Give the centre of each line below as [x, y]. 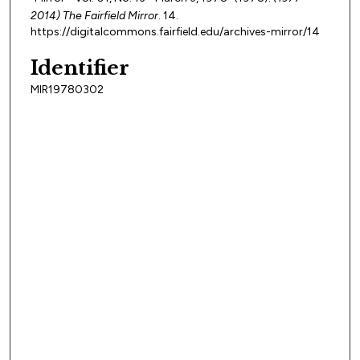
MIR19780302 [67, 89]
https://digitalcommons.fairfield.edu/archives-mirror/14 [175, 32]
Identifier [80, 67]
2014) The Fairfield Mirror [94, 16]
